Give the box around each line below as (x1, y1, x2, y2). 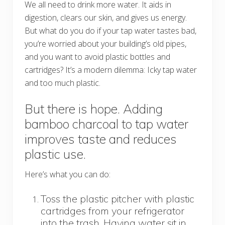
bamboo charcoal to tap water (25, 116, 188, 132)
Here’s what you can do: (25, 168, 110, 180)
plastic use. (25, 146, 86, 162)
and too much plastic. (25, 77, 100, 88)
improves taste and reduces (25, 131, 177, 147)
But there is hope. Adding (25, 100, 163, 117)
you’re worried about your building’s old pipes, (25, 38, 186, 49)
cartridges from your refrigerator (41, 204, 184, 217)
